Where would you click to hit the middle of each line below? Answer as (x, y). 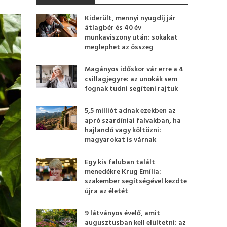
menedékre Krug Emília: (123, 172)
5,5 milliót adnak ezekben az (130, 111)
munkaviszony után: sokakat (131, 38)
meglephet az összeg (119, 47)
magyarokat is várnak (121, 140)
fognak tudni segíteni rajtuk (131, 89)
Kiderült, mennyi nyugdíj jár (130, 18)
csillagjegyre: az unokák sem (131, 79)
